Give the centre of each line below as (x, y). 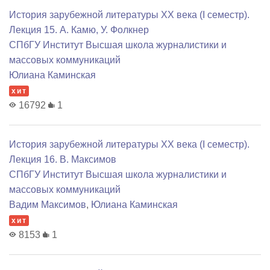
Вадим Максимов (48, 205)
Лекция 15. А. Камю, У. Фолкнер (79, 30)
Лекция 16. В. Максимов (63, 160)
